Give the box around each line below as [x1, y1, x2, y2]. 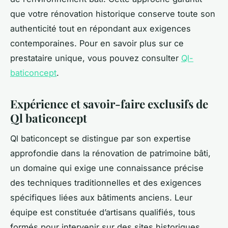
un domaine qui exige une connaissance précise [10, 163, 204, 174]
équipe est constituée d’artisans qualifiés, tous [10, 207, 195, 218]
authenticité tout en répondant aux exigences [10, 23, 191, 34]
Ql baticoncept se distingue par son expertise [10, 133, 191, 144]
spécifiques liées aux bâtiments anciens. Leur [10, 192, 192, 203]
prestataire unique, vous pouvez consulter [10, 52, 181, 63]
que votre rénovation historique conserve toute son [10, 8, 215, 19]
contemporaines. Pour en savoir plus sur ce [10, 38, 184, 48]
